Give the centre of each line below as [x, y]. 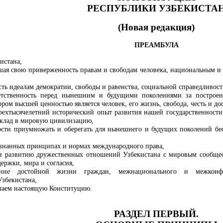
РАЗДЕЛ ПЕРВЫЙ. [156, 214]
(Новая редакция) [156, 27]
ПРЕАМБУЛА [156, 45]
